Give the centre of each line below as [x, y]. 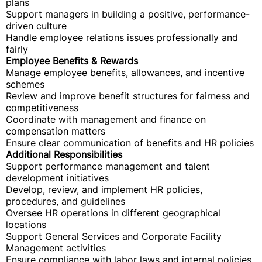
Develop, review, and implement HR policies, [104, 189]
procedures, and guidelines [65, 201]
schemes [25, 84]
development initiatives [57, 178]
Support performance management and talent [108, 166]
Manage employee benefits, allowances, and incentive [125, 73]
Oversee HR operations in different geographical [113, 213]
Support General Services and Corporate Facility [114, 236]
